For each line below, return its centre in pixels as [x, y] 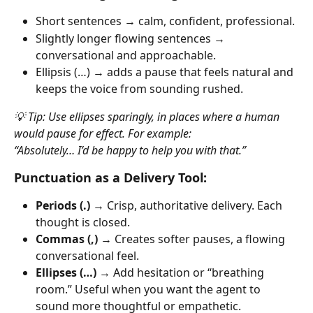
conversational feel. [87, 255]
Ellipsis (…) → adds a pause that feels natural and [166, 72]
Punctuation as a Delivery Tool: [110, 177]
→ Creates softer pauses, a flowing [193, 239]
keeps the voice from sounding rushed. [139, 88]
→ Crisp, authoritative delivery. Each [188, 205]
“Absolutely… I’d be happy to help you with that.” [130, 150]
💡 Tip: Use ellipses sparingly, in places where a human [148, 116]
